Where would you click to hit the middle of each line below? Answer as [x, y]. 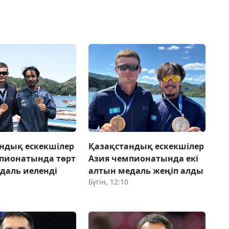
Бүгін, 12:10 [108, 181]
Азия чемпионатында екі [143, 158]
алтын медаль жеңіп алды [146, 170]
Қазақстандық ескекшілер [146, 146]
